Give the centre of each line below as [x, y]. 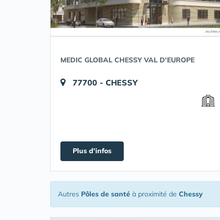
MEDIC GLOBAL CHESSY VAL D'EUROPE [127, 60]
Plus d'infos [92, 151]
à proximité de [154, 194]
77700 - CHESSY [105, 82]
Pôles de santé [106, 194]
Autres [69, 194]
